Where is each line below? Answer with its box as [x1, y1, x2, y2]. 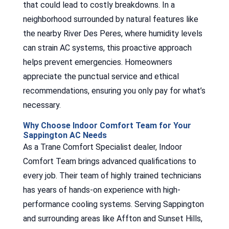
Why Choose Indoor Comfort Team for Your [22, 120, 191, 130]
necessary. [22, 100, 61, 110]
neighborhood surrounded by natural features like [22, 14, 198, 24]
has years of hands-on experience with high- [22, 185, 180, 195]
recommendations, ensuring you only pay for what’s [22, 85, 205, 96]
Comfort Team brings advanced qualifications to [22, 156, 196, 166]
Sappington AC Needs [22, 130, 107, 140]
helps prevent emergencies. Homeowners [22, 57, 172, 67]
